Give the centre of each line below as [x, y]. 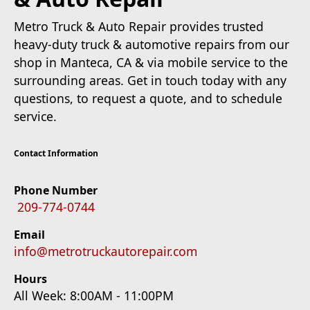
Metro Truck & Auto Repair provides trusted [139, 26]
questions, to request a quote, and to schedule [148, 98]
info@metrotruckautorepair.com [106, 251]
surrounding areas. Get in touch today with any [150, 80]
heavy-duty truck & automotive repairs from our [152, 44]
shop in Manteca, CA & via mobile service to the [151, 62]
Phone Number [56, 190]
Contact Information [56, 153]
